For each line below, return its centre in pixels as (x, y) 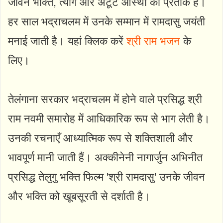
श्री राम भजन (153, 41)
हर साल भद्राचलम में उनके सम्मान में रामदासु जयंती (107, 22)
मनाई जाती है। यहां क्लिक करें (67, 41)
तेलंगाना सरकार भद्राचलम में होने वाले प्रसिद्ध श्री (105, 100)
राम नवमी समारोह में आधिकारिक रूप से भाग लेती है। (109, 119)
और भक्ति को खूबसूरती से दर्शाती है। (79, 197)
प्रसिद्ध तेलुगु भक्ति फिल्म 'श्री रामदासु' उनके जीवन (107, 177)
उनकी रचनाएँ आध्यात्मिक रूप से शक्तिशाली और (100, 138)
